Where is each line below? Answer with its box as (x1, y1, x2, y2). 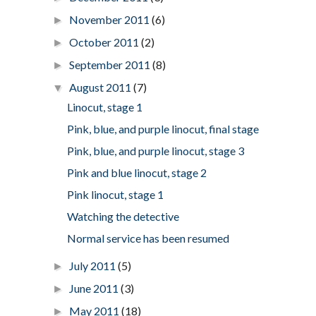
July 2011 (69, 258, 118, 272)
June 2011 (69, 281, 121, 295)
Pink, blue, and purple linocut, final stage (66, 121, 259, 135)
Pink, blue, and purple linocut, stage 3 (66, 143, 244, 157)
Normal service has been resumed (66, 231, 229, 245)
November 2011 (69, 12, 152, 26)
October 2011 (69, 35, 141, 49)
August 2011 (69, 80, 133, 94)
